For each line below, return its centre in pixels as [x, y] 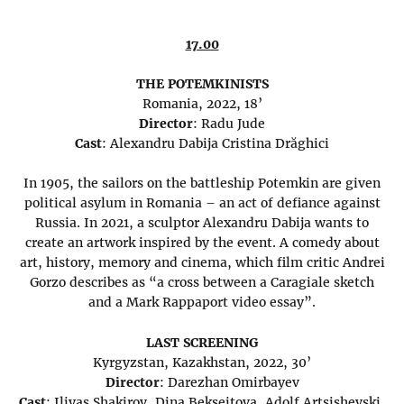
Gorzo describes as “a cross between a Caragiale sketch [202, 283]
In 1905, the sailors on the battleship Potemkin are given [202, 184]
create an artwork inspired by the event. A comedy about [202, 243]
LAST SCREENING [202, 342]
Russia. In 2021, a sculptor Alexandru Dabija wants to [202, 223]
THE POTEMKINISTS [202, 84]
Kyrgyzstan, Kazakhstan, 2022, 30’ [202, 362]
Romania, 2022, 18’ [202, 104]
